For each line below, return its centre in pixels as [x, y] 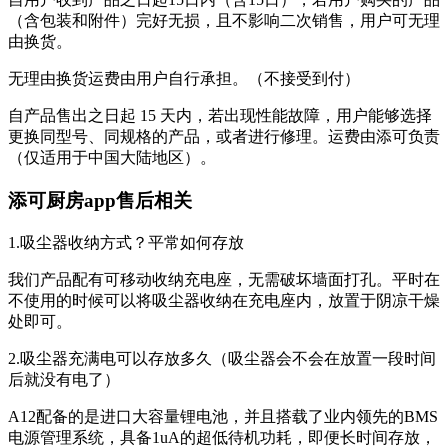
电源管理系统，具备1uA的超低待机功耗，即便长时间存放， [222, 437]
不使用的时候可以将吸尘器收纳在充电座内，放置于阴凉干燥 [224, 300]
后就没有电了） [64, 379]
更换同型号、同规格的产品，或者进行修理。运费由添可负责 [224, 137]
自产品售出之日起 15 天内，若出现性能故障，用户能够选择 [220, 116]
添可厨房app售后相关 [100, 200]
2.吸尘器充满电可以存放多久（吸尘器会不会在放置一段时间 [222, 358]
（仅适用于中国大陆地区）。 [112, 158]
